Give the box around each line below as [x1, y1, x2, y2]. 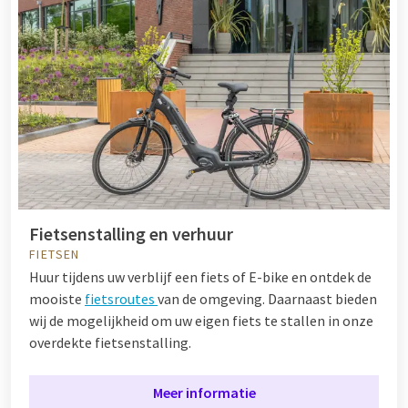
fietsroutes [85, 289, 158, 308]
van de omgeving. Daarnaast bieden [158, 289, 377, 308]
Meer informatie [152, 382, 256, 402]
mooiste [29, 289, 85, 308]
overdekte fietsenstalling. [29, 332, 191, 352]
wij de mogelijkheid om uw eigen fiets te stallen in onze [29, 311, 373, 330]
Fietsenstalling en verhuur [29, 221, 233, 245]
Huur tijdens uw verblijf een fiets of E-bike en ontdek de [29, 267, 372, 286]
